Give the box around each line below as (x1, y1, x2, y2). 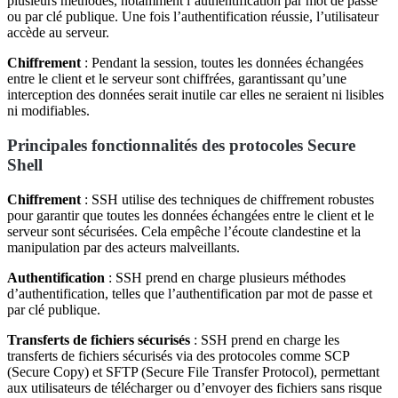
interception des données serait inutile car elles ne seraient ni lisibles (7, 87, 384, 103)
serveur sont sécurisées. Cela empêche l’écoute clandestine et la (7, 223, 361, 239)
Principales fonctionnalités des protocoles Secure (7, 135, 355, 155)
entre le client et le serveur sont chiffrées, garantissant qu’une (7, 71, 346, 87)
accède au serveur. (7, 25, 109, 41)
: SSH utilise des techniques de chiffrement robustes (81, 191, 374, 207)
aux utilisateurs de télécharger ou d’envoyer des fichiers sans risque (7, 379, 382, 395)
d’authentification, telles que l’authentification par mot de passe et (7, 285, 372, 301)
